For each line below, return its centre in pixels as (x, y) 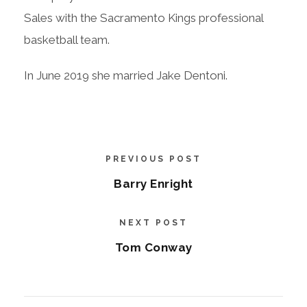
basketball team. (67, 39)
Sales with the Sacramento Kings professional (144, 17)
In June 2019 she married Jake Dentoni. (126, 75)
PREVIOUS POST (153, 159)
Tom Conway (153, 247)
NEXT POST (153, 222)
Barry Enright (153, 183)
